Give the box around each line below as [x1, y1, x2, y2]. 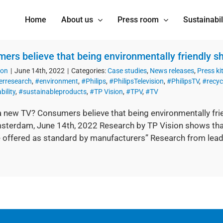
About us [61, 15, 93, 24]
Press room [117, 15, 159, 24]
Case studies [108, 67, 147, 75]
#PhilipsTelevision [109, 77, 164, 85]
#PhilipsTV [167, 77, 199, 85]
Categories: [71, 67, 108, 75]
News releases [150, 67, 194, 75]
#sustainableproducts [18, 88, 87, 96]
